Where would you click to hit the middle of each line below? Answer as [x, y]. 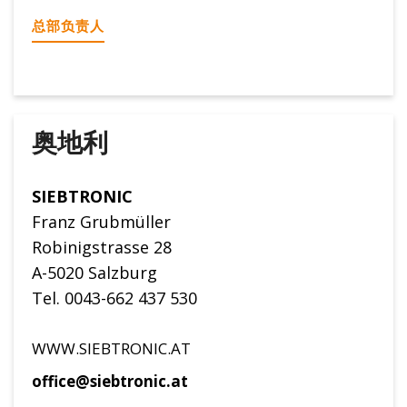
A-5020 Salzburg [94, 272]
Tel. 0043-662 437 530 [114, 298]
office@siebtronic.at [110, 381]
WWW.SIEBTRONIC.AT [111, 348]
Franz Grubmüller [101, 221]
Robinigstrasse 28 [102, 247]
